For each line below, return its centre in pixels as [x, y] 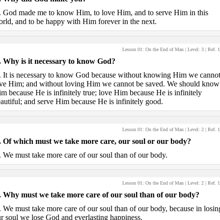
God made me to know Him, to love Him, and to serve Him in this [105, 13]
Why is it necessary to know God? [59, 61]
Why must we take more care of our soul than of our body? [101, 195]
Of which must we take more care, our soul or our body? [97, 141]
